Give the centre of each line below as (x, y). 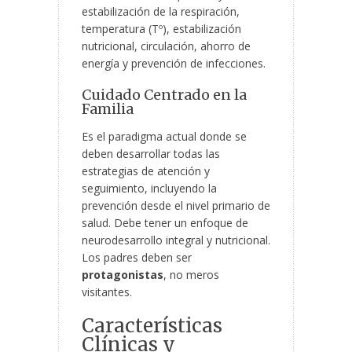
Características (152, 326)
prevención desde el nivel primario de (176, 206)
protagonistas (123, 275)
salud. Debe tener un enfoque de (165, 223)
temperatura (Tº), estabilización (161, 29)
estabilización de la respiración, (161, 12)
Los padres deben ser (137, 258)
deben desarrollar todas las (151, 154)
